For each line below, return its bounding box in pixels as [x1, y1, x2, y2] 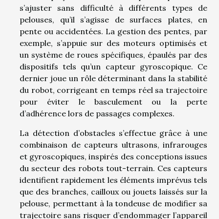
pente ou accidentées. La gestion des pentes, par [20, 26, 207, 37]
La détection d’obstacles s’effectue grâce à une [20, 128, 207, 138]
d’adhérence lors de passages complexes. [20, 109, 175, 119]
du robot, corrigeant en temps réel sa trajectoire [20, 85, 207, 95]
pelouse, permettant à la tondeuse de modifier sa [20, 198, 207, 209]
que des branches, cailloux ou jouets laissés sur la [20, 187, 207, 197]
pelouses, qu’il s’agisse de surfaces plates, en [20, 15, 207, 25]
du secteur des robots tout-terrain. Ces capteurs [20, 163, 207, 174]
